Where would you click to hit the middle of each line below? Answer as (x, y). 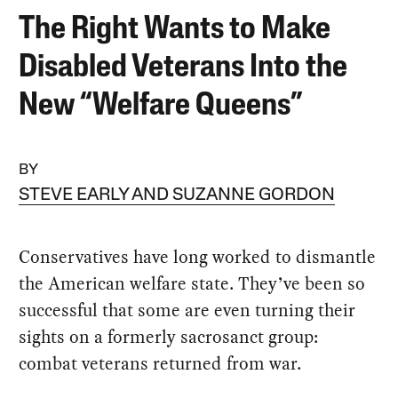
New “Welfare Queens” (161, 106)
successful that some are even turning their (187, 310)
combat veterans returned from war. (160, 363)
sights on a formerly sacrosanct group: (169, 336)
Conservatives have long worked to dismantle (198, 256)
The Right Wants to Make (175, 30)
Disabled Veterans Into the (183, 68)
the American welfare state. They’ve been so (192, 283)
